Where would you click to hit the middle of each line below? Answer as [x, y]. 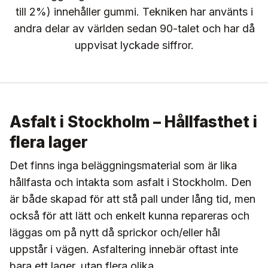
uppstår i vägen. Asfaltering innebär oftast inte [124, 249]
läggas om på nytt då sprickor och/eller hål [115, 232]
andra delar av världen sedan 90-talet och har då [134, 28]
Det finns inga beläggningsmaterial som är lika [123, 165]
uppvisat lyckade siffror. [134, 45]
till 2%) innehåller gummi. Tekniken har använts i [134, 11]
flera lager [49, 142]
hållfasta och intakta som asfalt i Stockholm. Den [130, 182]
